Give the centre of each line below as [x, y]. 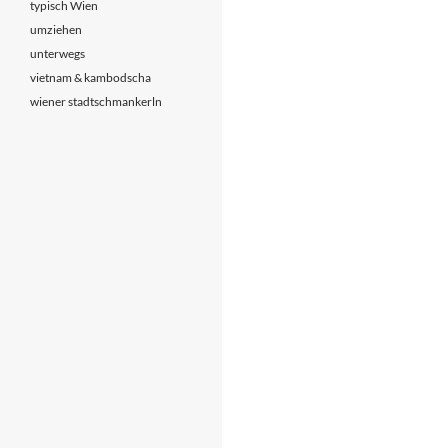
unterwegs [57, 53]
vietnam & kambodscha [90, 77]
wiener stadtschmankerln [96, 101]
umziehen [56, 29]
